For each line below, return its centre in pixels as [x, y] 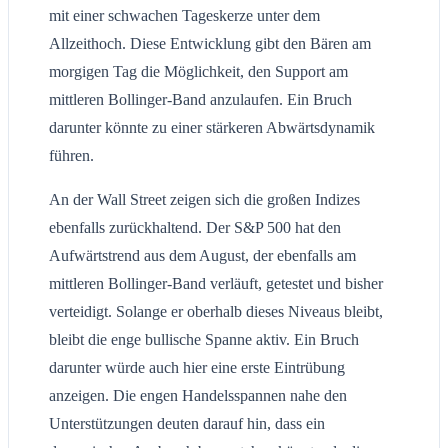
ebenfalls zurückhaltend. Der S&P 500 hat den [195, 227]
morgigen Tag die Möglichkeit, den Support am [198, 71]
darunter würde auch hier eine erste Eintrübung [197, 367]
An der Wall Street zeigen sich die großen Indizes [204, 199]
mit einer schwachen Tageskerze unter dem [184, 15]
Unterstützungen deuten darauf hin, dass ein [187, 423]
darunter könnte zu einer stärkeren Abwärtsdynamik [212, 127]
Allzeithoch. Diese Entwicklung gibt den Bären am [210, 43]
